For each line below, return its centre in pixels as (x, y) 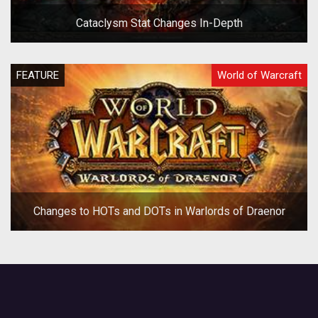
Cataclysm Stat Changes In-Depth (159, 23)
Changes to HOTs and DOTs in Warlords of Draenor (159, 211)
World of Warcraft (259, 75)
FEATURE (38, 75)
